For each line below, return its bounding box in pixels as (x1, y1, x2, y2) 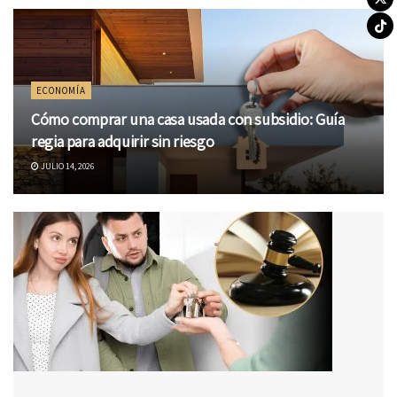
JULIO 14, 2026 (39, 160, 94, 173)
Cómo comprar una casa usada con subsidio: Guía (31, 109, 345, 130)
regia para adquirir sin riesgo (31, 131, 214, 152)
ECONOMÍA (36, 84, 86, 97)
